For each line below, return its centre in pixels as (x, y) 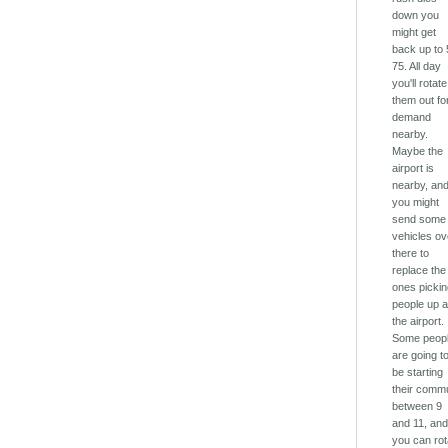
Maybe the (418, 151)
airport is (413, 168)
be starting (418, 372)
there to (411, 253)
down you (416, 15)
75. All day (417, 66)
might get (414, 32)
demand (412, 117)
